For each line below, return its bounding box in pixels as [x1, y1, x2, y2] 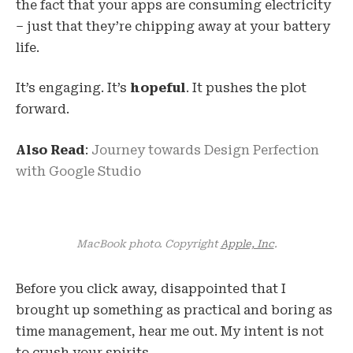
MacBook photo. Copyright [76, 238, 221, 251]
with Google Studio [16, 163, 141, 179]
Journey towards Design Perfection [91, 142, 319, 158]
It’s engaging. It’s [16, 80, 130, 96]
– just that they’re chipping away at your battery [16, 18, 330, 34]
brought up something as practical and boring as [16, 302, 333, 318]
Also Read [16, 142, 85, 158]
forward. [16, 102, 69, 117]
